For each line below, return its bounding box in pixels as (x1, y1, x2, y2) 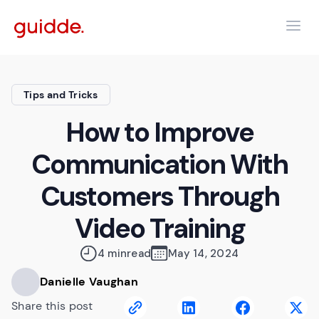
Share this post (11, 298, 93, 313)
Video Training (74, 211, 245, 246)
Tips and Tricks (23, 88, 98, 101)
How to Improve (66, 115, 253, 150)
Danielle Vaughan (40, 274, 139, 289)
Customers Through (40, 179, 279, 214)
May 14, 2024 (168, 246, 239, 261)
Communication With (31, 147, 288, 182)
